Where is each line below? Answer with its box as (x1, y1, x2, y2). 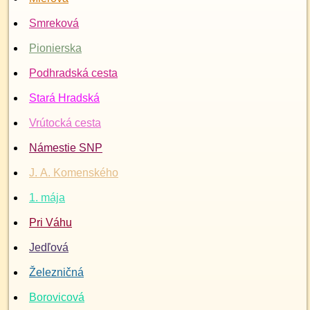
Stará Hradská (29, 92, 100, 104)
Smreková (29, 17, 79, 29)
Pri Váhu (29, 217, 72, 228)
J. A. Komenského (29, 167, 118, 179)
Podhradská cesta (29, 67, 118, 79)
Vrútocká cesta (29, 117, 101, 129)
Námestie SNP (29, 142, 102, 154)
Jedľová (29, 241, 69, 253)
